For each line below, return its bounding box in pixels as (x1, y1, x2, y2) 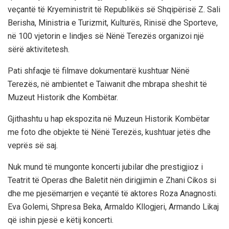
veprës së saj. (8, 141, 58, 151)
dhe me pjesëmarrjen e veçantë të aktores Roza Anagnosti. (8, 189, 217, 199)
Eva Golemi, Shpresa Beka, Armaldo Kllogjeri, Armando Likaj (8, 202, 219, 212)
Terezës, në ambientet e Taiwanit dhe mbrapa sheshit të (8, 79, 207, 89)
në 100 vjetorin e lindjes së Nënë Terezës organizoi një (8, 31, 204, 41)
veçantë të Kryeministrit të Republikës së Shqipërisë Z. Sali (8, 5, 220, 15)
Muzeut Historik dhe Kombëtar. (8, 93, 118, 103)
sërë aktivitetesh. (8, 44, 70, 55)
